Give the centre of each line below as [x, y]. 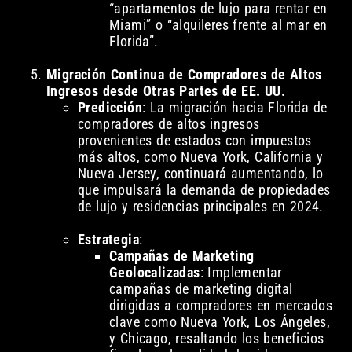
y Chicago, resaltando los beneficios [216, 339]
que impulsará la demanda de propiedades [204, 190]
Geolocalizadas [154, 273]
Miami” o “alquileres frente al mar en [218, 25]
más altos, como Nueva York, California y [200, 157]
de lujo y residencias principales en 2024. [200, 207]
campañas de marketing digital [201, 289]
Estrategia [108, 240]
